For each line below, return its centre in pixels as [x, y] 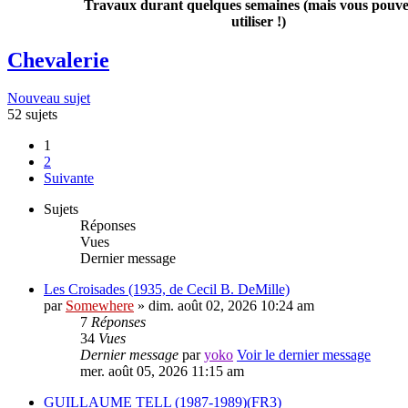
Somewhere [100, 306]
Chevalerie [58, 60]
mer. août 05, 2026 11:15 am [162, 372]
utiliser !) [259, 21]
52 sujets [32, 115]
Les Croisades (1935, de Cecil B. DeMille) [167, 290]
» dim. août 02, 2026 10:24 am [224, 306]
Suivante [69, 178]
